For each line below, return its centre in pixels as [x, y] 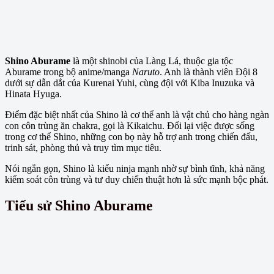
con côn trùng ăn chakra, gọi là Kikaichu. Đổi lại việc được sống [130, 125]
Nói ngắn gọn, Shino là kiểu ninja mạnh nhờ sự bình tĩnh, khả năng [135, 168]
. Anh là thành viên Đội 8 [209, 72]
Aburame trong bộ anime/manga [68, 72]
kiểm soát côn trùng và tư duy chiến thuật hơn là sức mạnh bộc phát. [137, 179]
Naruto [146, 72]
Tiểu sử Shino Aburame [79, 205]
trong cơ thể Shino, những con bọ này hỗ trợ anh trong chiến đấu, [131, 136]
